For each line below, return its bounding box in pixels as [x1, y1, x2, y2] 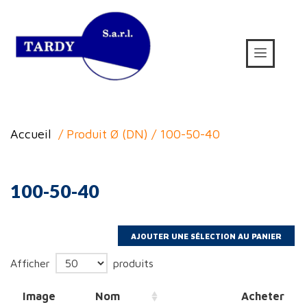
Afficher [10, 256, 53, 269]
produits [110, 256, 153, 269]
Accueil [10, 127, 51, 142]
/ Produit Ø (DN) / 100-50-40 [55, 127, 220, 142]
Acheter [241, 290, 284, 303]
